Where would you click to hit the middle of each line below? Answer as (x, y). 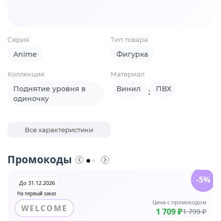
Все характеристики (59, 130)
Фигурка (132, 55)
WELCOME (44, 208)
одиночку (31, 99)
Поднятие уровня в (50, 89)
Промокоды (40, 160)
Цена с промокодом (179, 202)
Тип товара (129, 40)
